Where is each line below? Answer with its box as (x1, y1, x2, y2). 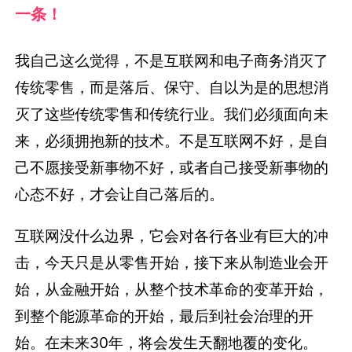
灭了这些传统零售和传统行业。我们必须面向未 (15, 104, 329, 123)
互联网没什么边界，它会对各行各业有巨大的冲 (15, 225, 329, 245)
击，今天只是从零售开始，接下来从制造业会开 (15, 252, 329, 272)
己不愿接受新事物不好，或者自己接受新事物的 (15, 157, 329, 177)
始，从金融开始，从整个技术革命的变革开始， (15, 279, 329, 299)
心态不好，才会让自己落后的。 (15, 184, 225, 203)
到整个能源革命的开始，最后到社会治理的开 (15, 306, 314, 325)
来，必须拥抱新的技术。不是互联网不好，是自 (15, 130, 329, 150)
